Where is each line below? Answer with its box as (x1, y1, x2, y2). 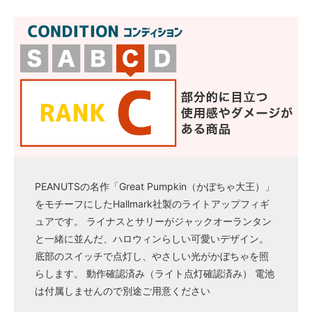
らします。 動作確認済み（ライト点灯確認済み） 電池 (35, 267, 274, 280)
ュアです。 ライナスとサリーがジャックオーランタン (35, 215, 272, 228)
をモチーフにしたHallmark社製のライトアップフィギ (35, 198, 270, 210)
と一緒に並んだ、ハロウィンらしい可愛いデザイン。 (35, 233, 269, 245)
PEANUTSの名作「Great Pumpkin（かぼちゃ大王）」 (35, 180, 274, 193)
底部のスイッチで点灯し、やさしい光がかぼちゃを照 (35, 250, 269, 263)
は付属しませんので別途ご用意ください (35, 285, 210, 297)
